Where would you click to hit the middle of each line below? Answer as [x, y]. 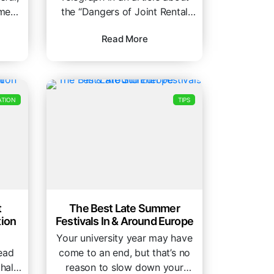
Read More [124, 39]
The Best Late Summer [124, 209]
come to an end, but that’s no [124, 253]
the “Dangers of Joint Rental [124, 12]
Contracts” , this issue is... [124, 27]
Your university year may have [124, 238]
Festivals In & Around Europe [124, 221]
